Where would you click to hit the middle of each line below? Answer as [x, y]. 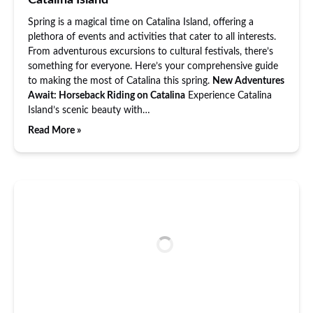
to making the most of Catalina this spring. [120, 81]
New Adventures [248, 81]
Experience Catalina [228, 96]
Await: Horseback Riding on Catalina [107, 96]
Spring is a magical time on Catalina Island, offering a [141, 22]
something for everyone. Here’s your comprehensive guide [153, 66]
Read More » [54, 131]
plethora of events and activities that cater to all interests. [152, 37]
